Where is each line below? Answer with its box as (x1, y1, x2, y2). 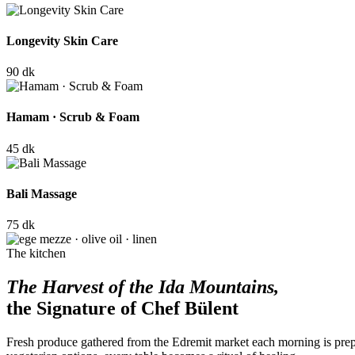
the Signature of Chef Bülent (6, 298, 239, 319)
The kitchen (6, 246, 66, 261)
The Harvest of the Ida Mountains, (6, 277, 279, 298)
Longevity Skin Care (6, 33, 118, 48)
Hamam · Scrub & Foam (6, 110, 139, 124)
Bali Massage (6, 186, 77, 200)
